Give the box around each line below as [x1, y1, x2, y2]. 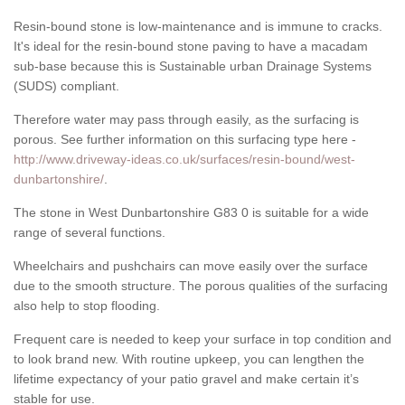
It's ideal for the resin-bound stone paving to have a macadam [14, 39, 368, 54]
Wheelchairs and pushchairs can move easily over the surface [14, 259, 368, 274]
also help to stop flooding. [14, 298, 160, 314]
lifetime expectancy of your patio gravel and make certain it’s [14, 372, 359, 387]
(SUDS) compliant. [14, 79, 119, 94]
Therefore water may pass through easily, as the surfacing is [14, 112, 359, 127]
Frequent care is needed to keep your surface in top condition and [14, 332, 391, 347]
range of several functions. [14, 225, 165, 240]
